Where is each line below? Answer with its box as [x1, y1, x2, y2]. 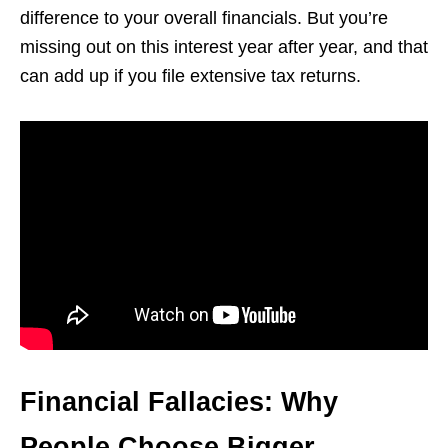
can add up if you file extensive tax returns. [20, 65, 361, 86]
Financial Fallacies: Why [20, 387, 338, 418]
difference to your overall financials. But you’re [20, 7, 388, 28]
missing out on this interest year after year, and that [20, 36, 428, 57]
